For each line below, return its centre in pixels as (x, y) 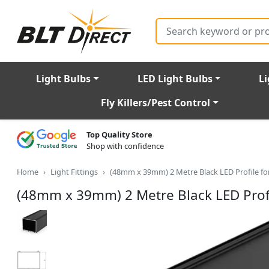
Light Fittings (74, 172)
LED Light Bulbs (175, 79)
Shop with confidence (125, 146)
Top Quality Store (119, 135)
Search (168, 23)
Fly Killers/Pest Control (156, 103)
